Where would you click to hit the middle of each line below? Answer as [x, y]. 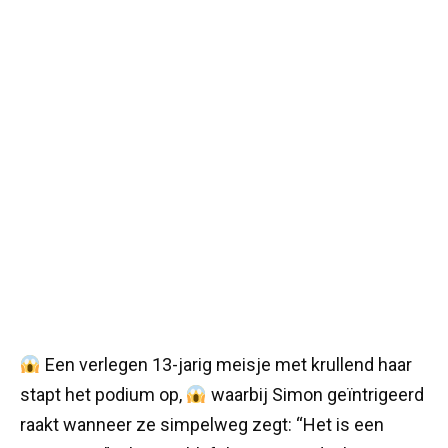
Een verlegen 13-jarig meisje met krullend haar [226, 364]
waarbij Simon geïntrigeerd [315, 394]
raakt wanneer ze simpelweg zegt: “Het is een [202, 424]
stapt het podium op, [103, 394]
